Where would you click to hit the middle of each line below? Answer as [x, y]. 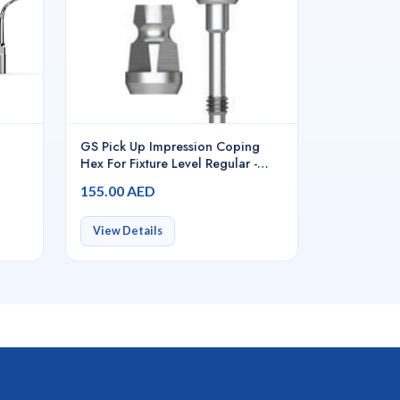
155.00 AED [118, 191]
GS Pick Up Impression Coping [170, 146]
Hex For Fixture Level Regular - [169, 163]
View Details [127, 231]
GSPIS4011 [113, 180]
